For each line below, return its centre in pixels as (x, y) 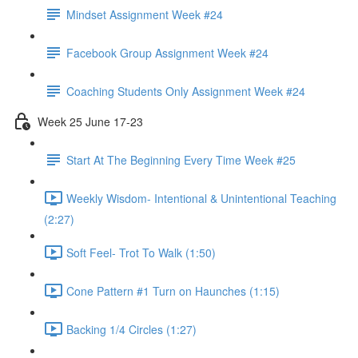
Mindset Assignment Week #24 (145, 14)
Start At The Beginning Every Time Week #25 (181, 159)
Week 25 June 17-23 (90, 121)
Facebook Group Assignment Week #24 (167, 52)
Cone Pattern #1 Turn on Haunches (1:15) (173, 290)
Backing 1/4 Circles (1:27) (131, 329)
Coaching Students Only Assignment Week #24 (186, 91)
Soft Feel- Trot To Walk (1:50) (141, 252)
